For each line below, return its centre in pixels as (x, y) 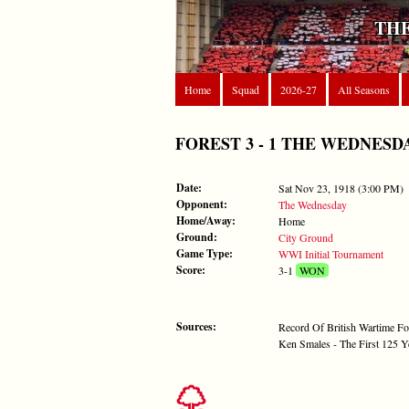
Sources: (196, 326)
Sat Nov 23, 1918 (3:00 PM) (341, 188)
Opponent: (202, 204)
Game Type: (204, 253)
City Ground (306, 237)
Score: (191, 269)
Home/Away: (206, 220)
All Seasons (364, 89)
